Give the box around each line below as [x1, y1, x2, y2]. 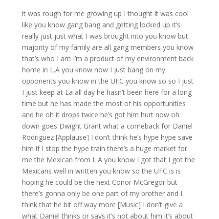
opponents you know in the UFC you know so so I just [22, 76, 194, 86]
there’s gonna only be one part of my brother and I [22, 188, 182, 198]
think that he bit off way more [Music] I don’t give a [22, 199, 183, 209]
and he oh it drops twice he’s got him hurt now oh [22, 109, 179, 119]
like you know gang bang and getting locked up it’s [22, 20, 180, 29]
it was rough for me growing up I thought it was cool [22, 8, 189, 18]
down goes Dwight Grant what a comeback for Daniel [22, 121, 193, 131]
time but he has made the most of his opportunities [22, 98, 186, 108]
